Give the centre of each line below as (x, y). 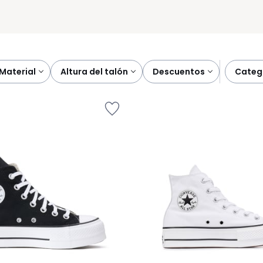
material (21, 72)
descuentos (182, 72)
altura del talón (97, 72)
